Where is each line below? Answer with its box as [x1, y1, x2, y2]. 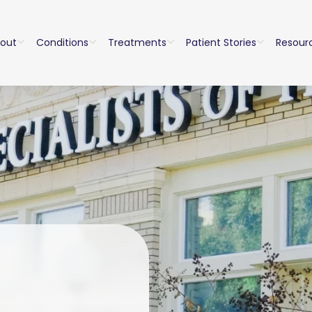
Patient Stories [185, 36, 256, 49]
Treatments [107, 36, 166, 49]
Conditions [36, 36, 88, 49]
